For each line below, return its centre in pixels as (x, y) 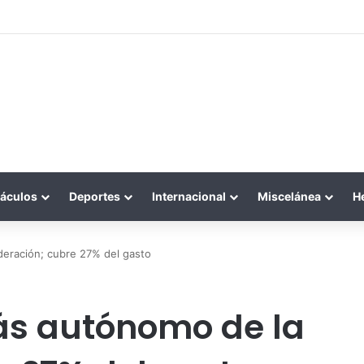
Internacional (189, 196)
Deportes (95, 196)
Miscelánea (289, 196)
